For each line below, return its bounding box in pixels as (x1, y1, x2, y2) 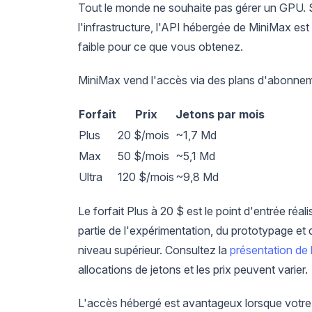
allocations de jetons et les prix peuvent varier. (78, 262, 308, 276)
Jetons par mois (175, 107, 265, 121)
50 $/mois (118, 148, 169, 163)
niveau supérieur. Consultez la (78, 242, 230, 257)
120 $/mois (118, 169, 174, 184)
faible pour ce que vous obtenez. (78, 39, 243, 54)
